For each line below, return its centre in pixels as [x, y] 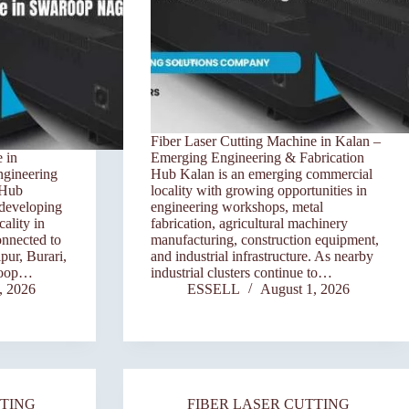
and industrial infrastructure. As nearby [262, 257]
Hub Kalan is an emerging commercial [261, 174]
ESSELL [213, 289]
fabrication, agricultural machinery [249, 224]
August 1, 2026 [304, 289]
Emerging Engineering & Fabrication [257, 158]
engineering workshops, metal [236, 207]
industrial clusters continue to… [241, 273]
